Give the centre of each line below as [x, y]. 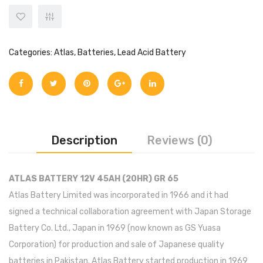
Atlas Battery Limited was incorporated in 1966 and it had [119, 195]
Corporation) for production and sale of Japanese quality [117, 245]
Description [84, 141]
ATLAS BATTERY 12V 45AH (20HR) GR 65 [94, 179]
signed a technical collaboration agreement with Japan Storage [130, 212]
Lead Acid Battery [152, 53]
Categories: [31, 53]
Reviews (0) [179, 141]
